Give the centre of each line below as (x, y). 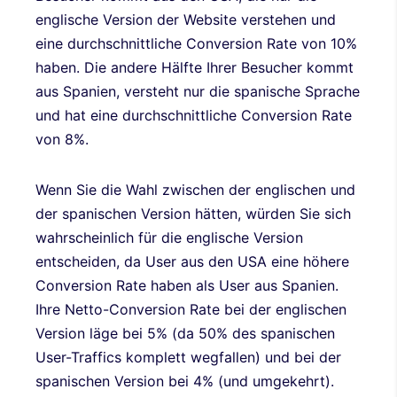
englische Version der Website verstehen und (186, 20)
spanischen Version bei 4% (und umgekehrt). (187, 381)
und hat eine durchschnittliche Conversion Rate (194, 116)
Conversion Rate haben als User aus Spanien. (187, 286)
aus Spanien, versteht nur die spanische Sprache (198, 92)
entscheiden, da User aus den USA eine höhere (192, 262)
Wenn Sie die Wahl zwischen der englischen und (195, 190)
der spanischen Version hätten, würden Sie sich (193, 214)
